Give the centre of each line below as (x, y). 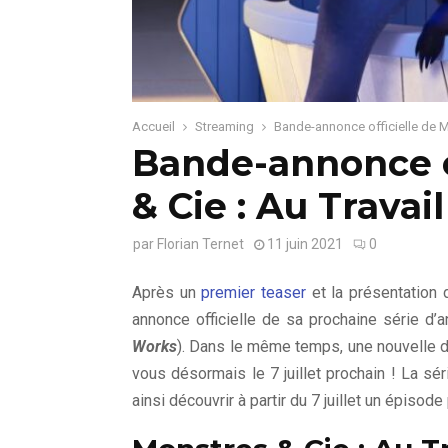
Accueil (153, 126)
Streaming (224, 126)
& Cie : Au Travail (288, 206)
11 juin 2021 (305, 244)
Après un (167, 292)
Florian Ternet (200, 244)
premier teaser (254, 292)
